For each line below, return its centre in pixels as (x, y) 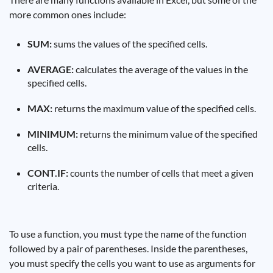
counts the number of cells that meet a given (161, 173)
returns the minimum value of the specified (168, 134)
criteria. (43, 186)
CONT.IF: (48, 173)
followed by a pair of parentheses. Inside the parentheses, (128, 248)
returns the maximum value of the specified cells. (154, 108)
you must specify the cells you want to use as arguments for (132, 263)
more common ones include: (68, 14)
